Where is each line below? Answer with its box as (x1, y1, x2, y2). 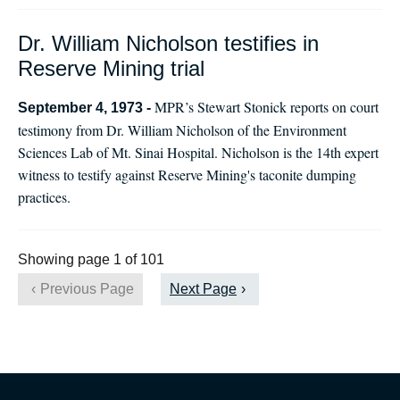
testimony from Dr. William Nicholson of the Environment (18, 121, 346, 139)
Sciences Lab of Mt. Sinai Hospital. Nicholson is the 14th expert (18, 143, 379, 162)
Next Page (170, 281, 237, 296)
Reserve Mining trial (18, 56, 204, 80)
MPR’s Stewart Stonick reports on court (154, 97, 379, 116)
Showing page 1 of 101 (18, 252, 164, 267)
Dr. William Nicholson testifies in (18, 31, 319, 55)
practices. (18, 187, 71, 206)
